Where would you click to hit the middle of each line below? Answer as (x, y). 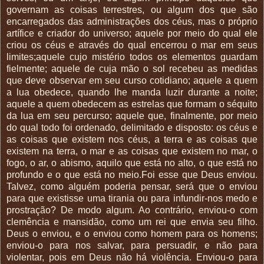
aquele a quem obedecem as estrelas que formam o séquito (132, 104)
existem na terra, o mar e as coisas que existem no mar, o (132, 151)
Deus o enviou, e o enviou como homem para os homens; (132, 233)
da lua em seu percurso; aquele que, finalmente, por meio (132, 115)
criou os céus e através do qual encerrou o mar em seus (132, 45)
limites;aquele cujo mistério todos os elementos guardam (132, 57)
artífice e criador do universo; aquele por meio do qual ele (132, 33)
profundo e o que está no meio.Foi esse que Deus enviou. (132, 174)
